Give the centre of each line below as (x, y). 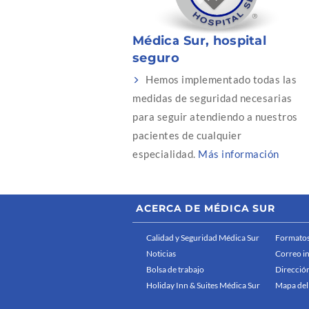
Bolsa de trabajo (175, 270)
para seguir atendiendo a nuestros (215, 117)
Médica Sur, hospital (200, 41)
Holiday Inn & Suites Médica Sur (203, 286)
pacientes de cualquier (187, 136)
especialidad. (165, 154)
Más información (239, 154)
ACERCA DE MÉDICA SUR (206, 209)
